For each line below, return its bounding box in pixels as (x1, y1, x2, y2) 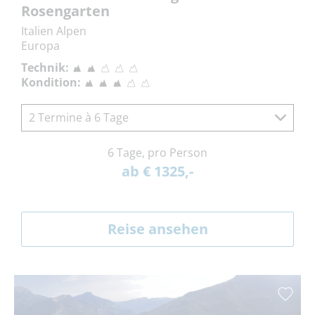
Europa (21, 38, 60, 54)
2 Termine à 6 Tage (29, 110, 129, 126)
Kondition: (21, 75, 81, 91)
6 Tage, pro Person (108, 145, 207, 161)
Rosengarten (21, 1, 110, 21)
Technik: (21, 60, 69, 76)
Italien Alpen (21, 23, 86, 39)
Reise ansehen (107, 219, 208, 239)
